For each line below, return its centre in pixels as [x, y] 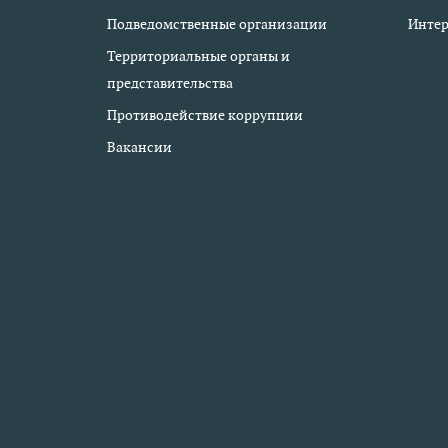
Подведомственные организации [217, 24]
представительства [170, 83]
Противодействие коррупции [205, 115]
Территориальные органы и [198, 56]
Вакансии [139, 147]
